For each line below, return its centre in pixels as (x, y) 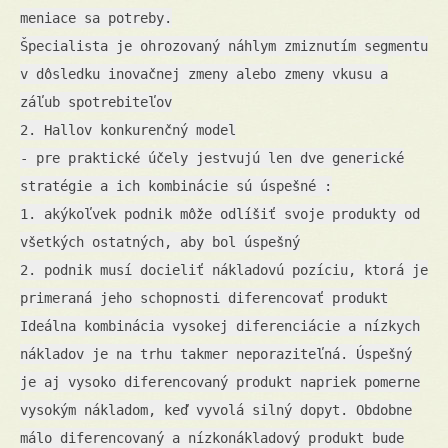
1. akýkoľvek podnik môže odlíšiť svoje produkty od (220, 213)
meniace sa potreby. (96, 17)
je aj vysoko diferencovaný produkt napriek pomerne (220, 381)
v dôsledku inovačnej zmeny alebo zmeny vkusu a (204, 73)
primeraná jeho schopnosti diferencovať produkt (204, 297)
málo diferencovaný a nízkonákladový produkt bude (212, 437)
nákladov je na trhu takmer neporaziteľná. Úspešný (216, 353)
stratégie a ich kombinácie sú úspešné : (176, 185)
